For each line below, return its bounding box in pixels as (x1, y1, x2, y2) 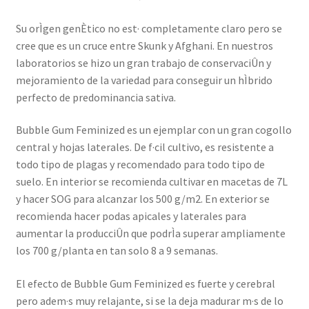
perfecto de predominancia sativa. (15, 90, 176, 104)
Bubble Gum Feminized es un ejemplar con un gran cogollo (15, 123, 292, 137)
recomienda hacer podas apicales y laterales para (15, 209, 246, 223)
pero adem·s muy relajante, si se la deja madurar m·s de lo (15, 293, 283, 308)
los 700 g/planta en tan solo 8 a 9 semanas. (15, 243, 218, 258)
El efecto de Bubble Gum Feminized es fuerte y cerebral (15, 276, 275, 290)
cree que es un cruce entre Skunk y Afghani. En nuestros (15, 38, 273, 52)
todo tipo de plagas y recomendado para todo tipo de (15, 157, 265, 172)
